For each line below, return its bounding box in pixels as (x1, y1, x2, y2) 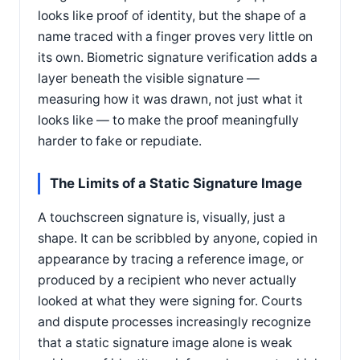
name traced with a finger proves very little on (38, 29, 313, 44)
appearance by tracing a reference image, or (38, 251, 304, 267)
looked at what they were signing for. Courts (38, 292, 302, 309)
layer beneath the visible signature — (38, 71, 260, 86)
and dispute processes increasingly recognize (38, 313, 311, 329)
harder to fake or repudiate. (38, 133, 202, 149)
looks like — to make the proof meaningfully (38, 112, 299, 128)
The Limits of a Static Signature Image (50, 175, 302, 191)
